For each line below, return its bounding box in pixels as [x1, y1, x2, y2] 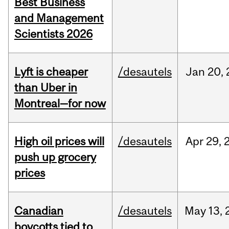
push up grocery [14, 150, 96, 164]
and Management [14, 11, 104, 25]
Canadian [14, 204, 63, 218]
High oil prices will [14, 134, 104, 148]
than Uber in [14, 81, 77, 95]
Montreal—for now [14, 97, 106, 110]
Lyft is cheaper [14, 65, 88, 79]
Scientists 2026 [14, 27, 93, 41]
